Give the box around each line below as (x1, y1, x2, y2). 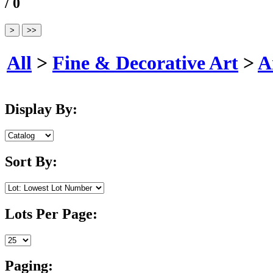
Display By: (5, 101, 77, 118)
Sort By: (5, 153, 57, 169)
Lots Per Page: (5, 205, 97, 222)
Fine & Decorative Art (52, 51, 238, 74)
